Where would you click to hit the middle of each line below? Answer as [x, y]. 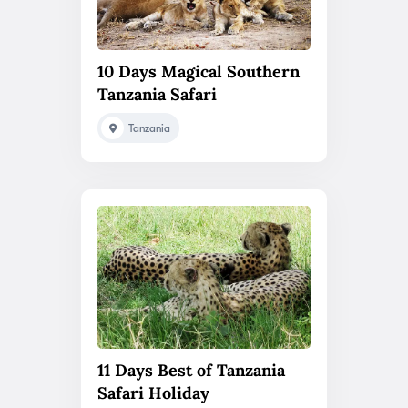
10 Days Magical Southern [199, 72]
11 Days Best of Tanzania [191, 370]
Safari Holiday [153, 393]
